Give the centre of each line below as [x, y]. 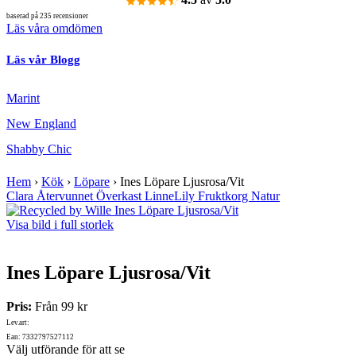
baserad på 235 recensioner [47, 16]
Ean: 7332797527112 [40, 337]
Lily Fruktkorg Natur [227, 196]
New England [41, 124]
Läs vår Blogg [43, 60]
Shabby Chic [39, 149]
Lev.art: [18, 323]
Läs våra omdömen [54, 29]
